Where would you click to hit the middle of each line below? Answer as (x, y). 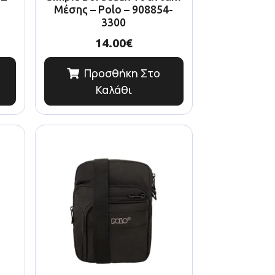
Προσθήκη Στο (122, 73)
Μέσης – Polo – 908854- (114, 9)
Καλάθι (114, 90)
